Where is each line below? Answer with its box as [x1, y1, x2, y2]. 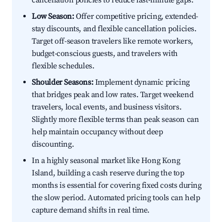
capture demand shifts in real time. [32, 205, 150, 216]
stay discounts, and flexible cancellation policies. [32, 24, 197, 34]
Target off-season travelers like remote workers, [32, 36, 193, 47]
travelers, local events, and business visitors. [32, 102, 182, 112]
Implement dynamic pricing [93, 77, 190, 88]
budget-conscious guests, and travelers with [32, 49, 178, 59]
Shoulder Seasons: [32, 77, 94, 88]
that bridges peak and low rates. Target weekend [32, 90, 194, 100]
